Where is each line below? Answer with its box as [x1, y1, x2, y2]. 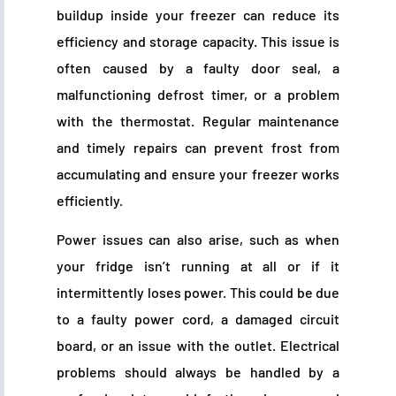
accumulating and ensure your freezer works [57, 164, 339, 182]
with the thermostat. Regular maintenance [57, 111, 339, 129]
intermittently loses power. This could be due [57, 284, 339, 301]
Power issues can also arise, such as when [57, 231, 339, 247]
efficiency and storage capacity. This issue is [57, 32, 339, 49]
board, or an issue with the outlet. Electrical [57, 337, 339, 354]
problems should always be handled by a [57, 363, 339, 380]
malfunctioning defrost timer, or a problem [57, 85, 339, 103]
